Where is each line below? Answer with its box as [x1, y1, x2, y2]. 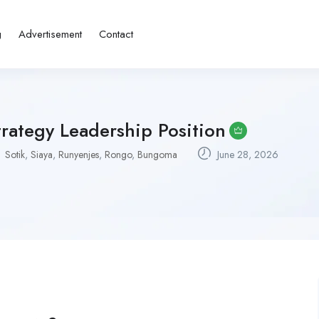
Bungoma [137, 147, 177, 162]
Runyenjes [58, 147, 99, 162]
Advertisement [18, 26, 82, 42]
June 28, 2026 [214, 147, 278, 162]
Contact [98, 26, 133, 42]
